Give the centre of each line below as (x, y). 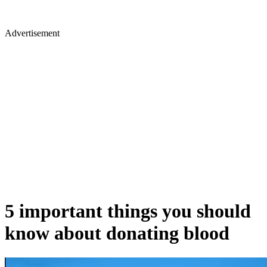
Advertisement (32, 33)
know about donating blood (117, 233)
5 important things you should (128, 211)
